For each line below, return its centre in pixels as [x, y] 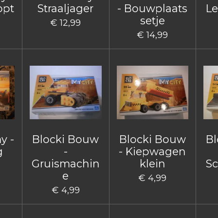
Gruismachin [65, 163]
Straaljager [66, 9]
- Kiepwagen [153, 151]
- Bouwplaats [153, 9]
